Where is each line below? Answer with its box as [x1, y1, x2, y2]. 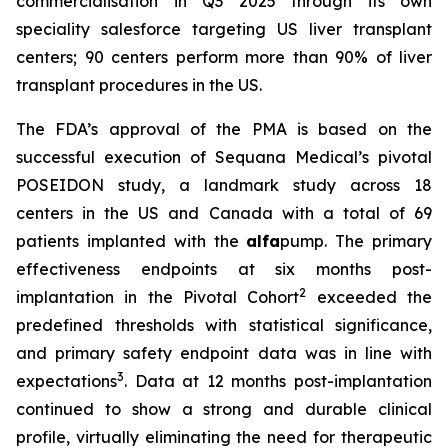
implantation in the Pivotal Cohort [16, 287, 300, 307]
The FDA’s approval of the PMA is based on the [16, 119, 432, 139]
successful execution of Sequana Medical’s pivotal [16, 147, 432, 167]
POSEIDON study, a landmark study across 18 [16, 175, 432, 195]
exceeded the [306, 287, 433, 307]
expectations [16, 371, 117, 391]
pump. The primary [280, 231, 433, 251]
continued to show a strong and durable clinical [16, 399, 432, 419]
